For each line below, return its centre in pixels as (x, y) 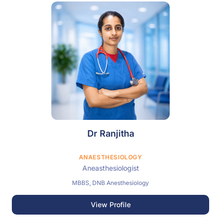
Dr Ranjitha (110, 133)
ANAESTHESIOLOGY (110, 157)
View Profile (110, 204)
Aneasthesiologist (110, 168)
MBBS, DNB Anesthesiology (110, 183)
